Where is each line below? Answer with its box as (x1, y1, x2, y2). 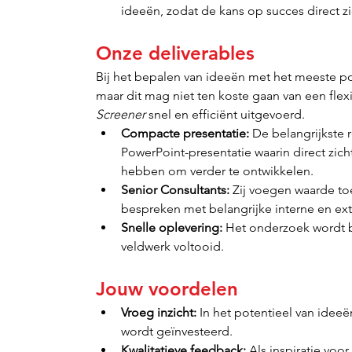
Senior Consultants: (121, 182, 230, 197)
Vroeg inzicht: (121, 305, 197, 320)
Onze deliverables (96, 42, 255, 64)
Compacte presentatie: (121, 126, 250, 141)
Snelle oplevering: (121, 220, 223, 235)
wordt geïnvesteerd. (121, 324, 233, 339)
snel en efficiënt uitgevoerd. (145, 107, 306, 122)
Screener (96, 107, 146, 122)
